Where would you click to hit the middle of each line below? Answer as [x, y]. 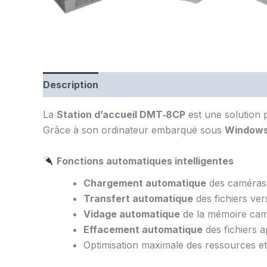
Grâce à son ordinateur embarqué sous [134, 130]
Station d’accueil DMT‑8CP [121, 115]
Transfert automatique [138, 198]
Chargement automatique [145, 183]
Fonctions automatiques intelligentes [145, 161]
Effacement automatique [143, 229]
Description [71, 85]
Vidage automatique [132, 214]
